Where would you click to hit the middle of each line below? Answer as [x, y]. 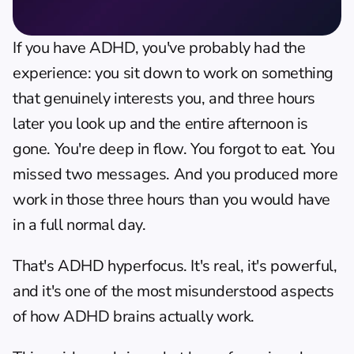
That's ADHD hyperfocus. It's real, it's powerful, [175, 266]
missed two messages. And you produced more [175, 174]
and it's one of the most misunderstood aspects [173, 291]
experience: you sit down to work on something [173, 73]
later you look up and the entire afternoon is [161, 124]
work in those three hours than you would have [172, 200]
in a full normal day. [79, 225]
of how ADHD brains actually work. [134, 316]
